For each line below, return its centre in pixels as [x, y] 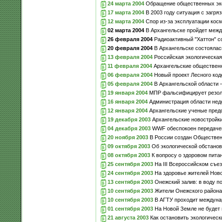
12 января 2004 [127, 110]
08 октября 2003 [129, 155]
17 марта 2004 [126, 12]
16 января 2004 [127, 101]
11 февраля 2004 [130, 66]
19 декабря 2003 [129, 119]
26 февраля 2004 [130, 39]
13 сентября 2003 [130, 182]
